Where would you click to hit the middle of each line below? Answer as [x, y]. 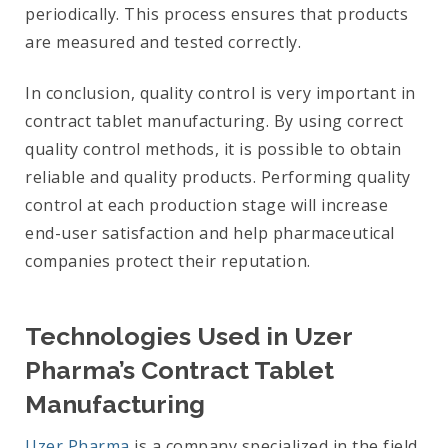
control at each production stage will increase [206, 205]
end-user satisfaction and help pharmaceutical [210, 233]
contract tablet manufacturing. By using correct [214, 121]
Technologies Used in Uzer [188, 336]
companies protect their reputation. [168, 261]
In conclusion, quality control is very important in [220, 93]
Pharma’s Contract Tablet [179, 370]
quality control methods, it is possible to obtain [213, 149]
